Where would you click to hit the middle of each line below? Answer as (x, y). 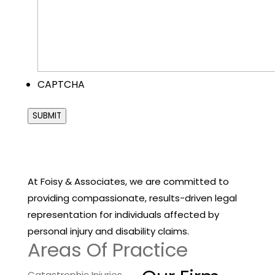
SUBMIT (47, 116)
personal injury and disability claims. (108, 231)
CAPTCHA (61, 85)
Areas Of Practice (107, 250)
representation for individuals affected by (123, 215)
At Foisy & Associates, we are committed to (128, 182)
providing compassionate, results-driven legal (132, 198)
